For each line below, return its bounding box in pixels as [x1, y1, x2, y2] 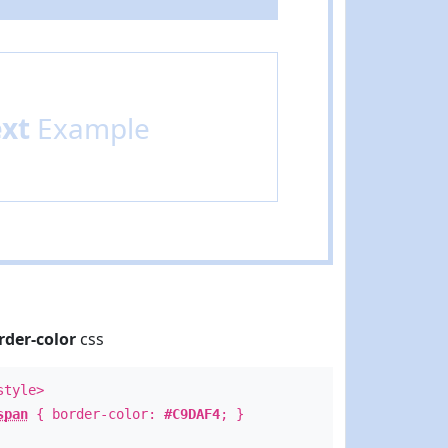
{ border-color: [27, 406, 164, 422]
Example [29, 109, 150, 147]
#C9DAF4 [163, 406, 220, 422]
